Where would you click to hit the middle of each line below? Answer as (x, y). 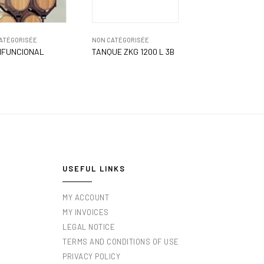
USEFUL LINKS (94, 168)
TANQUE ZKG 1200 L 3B (133, 51)
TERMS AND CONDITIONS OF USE (121, 241)
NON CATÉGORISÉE (121, 39)
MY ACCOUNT (86, 197)
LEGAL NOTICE (89, 227)
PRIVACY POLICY (91, 256)
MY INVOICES (86, 212)
